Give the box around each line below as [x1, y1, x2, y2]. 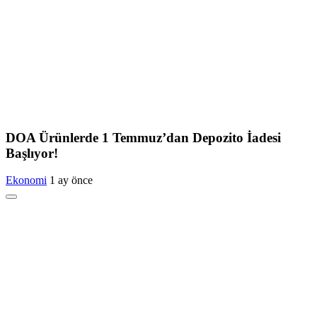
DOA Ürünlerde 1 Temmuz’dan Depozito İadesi [6, 129, 281, 145]
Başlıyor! [6, 145, 58, 161]
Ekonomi [6, 174, 47, 187]
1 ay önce [50, 174, 93, 187]
